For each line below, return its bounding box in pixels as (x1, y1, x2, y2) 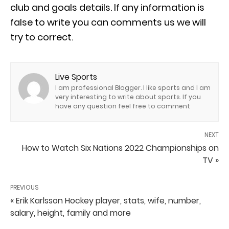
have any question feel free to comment (55, 102, 190, 111)
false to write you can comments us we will (10, 16, 206, 29)
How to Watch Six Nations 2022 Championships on (22, 142, 219, 154)
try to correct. (10, 31, 73, 44)
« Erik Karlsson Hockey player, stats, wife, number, (10, 195, 201, 207)
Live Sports (55, 71, 97, 83)
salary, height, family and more (10, 207, 131, 219)
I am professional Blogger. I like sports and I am (55, 83, 211, 93)
